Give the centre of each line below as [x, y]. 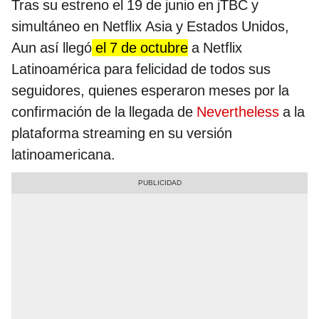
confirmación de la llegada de [104, 112]
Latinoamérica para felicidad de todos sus [141, 69]
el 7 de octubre [140, 48]
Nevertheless [240, 112]
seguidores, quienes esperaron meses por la [150, 91]
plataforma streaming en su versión [122, 134]
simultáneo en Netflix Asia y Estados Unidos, [150, 27]
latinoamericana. [63, 155]
